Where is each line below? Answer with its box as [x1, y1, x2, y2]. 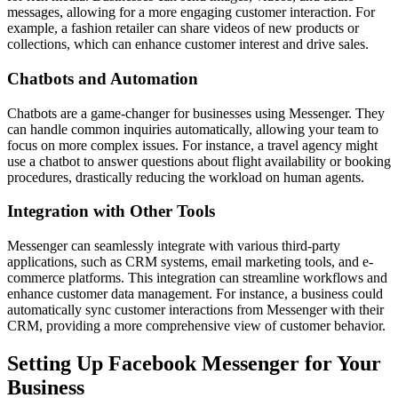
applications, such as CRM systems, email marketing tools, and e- [7, 253, 373, 269]
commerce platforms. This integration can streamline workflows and [7, 269, 387, 285]
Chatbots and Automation [7, 68, 198, 88]
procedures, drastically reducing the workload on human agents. [7, 169, 364, 185]
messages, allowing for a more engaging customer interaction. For [7, 4, 375, 20]
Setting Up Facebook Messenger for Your [7, 351, 381, 375]
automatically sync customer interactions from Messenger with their [7, 301, 384, 317]
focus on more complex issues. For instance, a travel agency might [7, 137, 378, 153]
